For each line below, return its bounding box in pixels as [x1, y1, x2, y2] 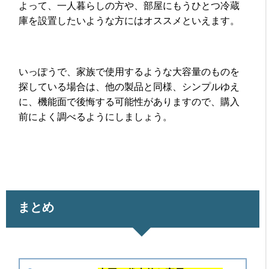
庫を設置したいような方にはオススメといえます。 [19, 15, 240, 26]
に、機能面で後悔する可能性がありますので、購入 [19, 96, 240, 107]
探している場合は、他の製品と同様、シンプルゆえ [19, 81, 240, 92]
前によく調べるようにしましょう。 [19, 111, 173, 122]
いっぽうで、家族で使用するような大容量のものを [19, 66, 240, 77]
